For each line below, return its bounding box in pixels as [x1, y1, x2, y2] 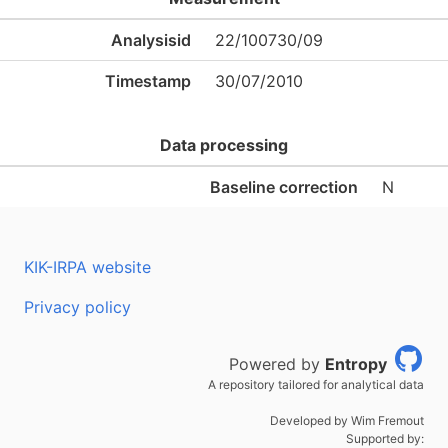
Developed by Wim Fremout [270, 413, 424, 428]
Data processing [160, 135, 288, 155]
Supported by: [346, 431, 424, 446]
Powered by [229, 354, 325, 374]
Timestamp [105, 71, 191, 91]
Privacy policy [24, 297, 131, 317]
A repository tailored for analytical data [208, 377, 424, 392]
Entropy [325, 354, 387, 374]
